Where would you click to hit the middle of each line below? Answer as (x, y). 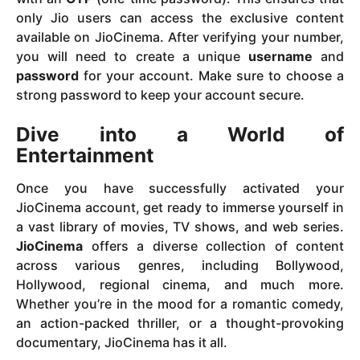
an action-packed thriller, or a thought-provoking (180, 323)
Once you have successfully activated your (180, 188)
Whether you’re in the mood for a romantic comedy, (180, 304)
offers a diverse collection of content (213, 246)
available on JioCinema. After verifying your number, (180, 37)
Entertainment (85, 155)
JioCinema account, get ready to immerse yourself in (180, 208)
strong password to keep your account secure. (160, 94)
